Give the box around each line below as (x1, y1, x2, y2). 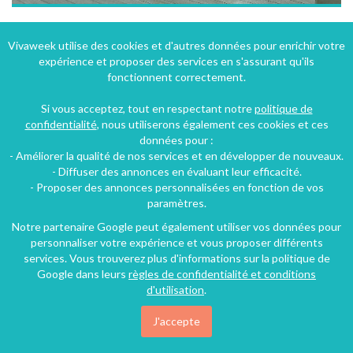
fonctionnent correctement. (107, 70, 246, 84)
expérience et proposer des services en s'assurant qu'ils (39, 54, 314, 68)
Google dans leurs (37, 267, 128, 281)
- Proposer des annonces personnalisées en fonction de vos (29, 180, 324, 194)
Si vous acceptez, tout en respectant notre (40, 102, 255, 115)
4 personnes (158, 81, 225, 95)
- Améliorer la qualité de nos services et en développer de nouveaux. (9, 149, 344, 162)
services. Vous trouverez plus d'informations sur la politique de (23, 251, 330, 265)
